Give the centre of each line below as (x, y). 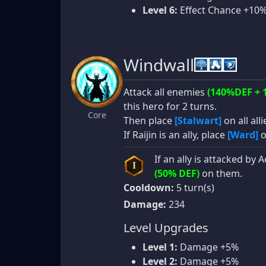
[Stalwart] (198, 120)
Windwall (159, 64)
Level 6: (160, 10)
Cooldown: (149, 187)
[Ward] (243, 134)
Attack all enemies (165, 92)
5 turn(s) (194, 187)
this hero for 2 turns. (170, 106)
